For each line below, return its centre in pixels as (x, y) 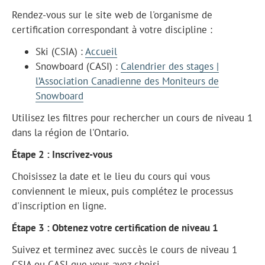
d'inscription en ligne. (59, 206)
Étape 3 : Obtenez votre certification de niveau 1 (115, 227)
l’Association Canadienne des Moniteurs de (127, 81)
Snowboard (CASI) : (78, 66)
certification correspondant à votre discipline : (112, 29)
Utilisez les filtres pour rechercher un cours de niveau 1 (132, 117)
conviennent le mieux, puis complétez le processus (122, 191)
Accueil (101, 51)
